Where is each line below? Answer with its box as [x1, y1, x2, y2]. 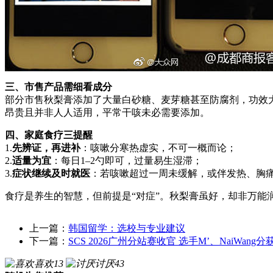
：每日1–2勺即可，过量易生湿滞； [51, 155, 202, 166]
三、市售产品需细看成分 [5, 81, 112, 92]
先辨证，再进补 [12, 142, 80, 153]
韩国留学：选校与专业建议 [68, 222, 185, 233]
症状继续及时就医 [12, 168, 90, 179]
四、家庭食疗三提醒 [5, 129, 93, 140]
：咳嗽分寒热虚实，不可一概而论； [80, 142, 236, 153]
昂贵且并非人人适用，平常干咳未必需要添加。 [5, 107, 210, 118]
